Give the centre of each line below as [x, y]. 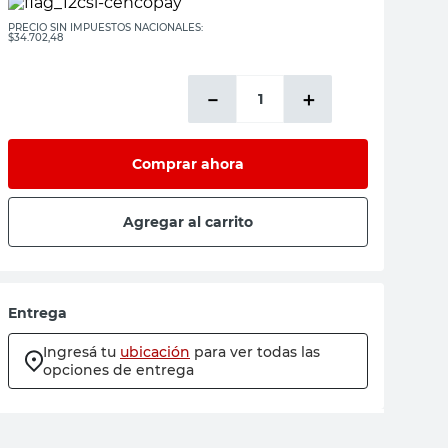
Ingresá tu [79, 352]
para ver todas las [257, 352]
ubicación [155, 352]
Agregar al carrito [188, 221]
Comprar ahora [188, 163]
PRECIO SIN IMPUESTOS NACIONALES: [105, 27]
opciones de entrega [118, 370]
